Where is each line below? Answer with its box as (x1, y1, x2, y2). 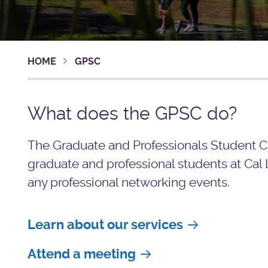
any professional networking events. (27, 175, 230, 190)
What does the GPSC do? (27, 103, 237, 124)
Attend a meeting (27, 245, 136, 262)
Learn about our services (27, 216, 183, 233)
